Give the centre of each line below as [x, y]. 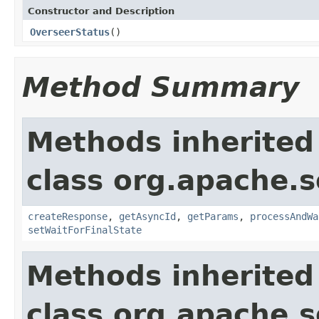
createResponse [68, 216]
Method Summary [161, 87]
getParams [213, 216]
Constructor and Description [101, 11]
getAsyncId [147, 216]
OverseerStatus [70, 32]
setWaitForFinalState [85, 230]
